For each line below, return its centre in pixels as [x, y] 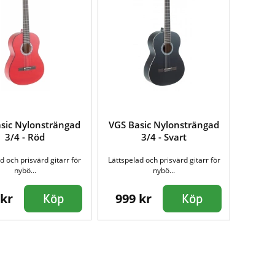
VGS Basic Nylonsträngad [164, 125]
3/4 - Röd [25, 137]
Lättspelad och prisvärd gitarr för [164, 160]
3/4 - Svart [164, 137]
